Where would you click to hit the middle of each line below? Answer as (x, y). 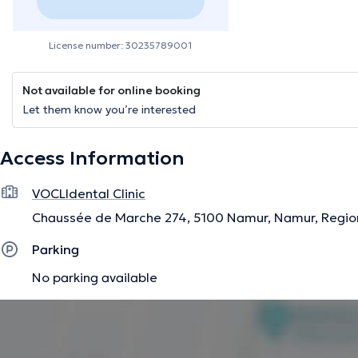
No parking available (95, 277)
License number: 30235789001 (120, 46)
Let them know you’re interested (109, 110)
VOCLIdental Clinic (89, 194)
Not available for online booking (111, 91)
